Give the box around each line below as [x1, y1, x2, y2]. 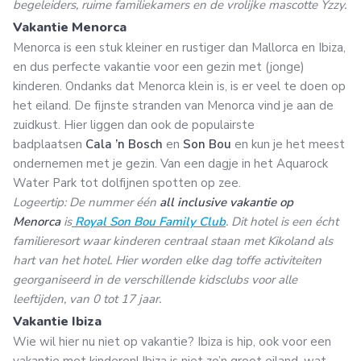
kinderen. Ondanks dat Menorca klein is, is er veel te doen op [13, 77, 346, 94]
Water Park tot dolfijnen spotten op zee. [13, 174, 244, 191]
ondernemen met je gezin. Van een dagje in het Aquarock [13, 155, 328, 172]
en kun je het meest [231, 135, 345, 152]
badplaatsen [13, 135, 85, 152]
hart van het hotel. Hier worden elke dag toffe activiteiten [13, 251, 322, 268]
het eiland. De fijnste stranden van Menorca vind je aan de [13, 97, 334, 114]
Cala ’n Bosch [85, 135, 163, 152]
